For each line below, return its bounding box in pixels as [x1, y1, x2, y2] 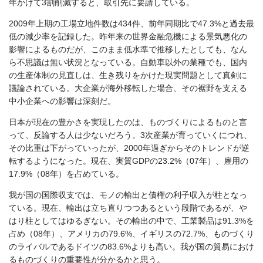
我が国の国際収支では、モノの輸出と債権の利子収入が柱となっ [9, 190, 247, 200]
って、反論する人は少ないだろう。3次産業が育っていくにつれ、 [9, 130, 252, 140]
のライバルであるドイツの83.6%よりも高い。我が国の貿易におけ [9, 242, 254, 252]
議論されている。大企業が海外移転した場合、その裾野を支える [9, 83, 247, 93]
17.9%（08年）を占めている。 [9, 169, 124, 179]
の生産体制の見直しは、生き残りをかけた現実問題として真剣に [9, 70, 247, 80]
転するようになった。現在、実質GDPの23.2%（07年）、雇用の [9, 156, 248, 166]
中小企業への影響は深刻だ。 [9, 96, 116, 106]
